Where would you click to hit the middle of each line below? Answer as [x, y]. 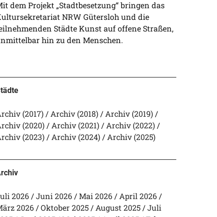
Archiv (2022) [130, 125]
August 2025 [118, 208]
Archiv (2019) [129, 114]
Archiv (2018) [74, 114]
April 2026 [138, 196]
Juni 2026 [54, 196]
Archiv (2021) [75, 125]
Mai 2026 [95, 196]
